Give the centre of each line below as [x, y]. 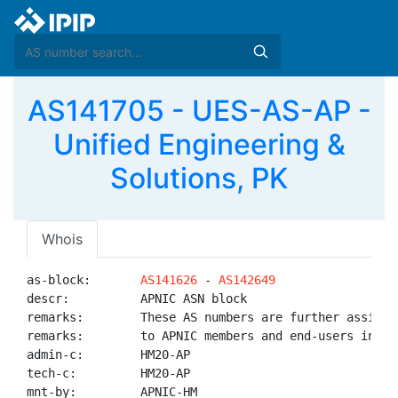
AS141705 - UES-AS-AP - [199, 111]
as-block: [84, 280]
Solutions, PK [199, 178]
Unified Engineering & [199, 144]
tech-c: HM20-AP [108, 373]
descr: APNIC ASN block [137, 298]
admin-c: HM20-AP [108, 354]
